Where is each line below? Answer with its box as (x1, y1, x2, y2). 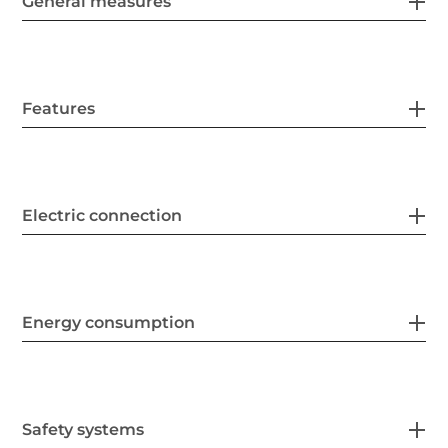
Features (22, 99, 96, 119)
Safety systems (22, 420, 145, 440)
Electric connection (22, 206, 183, 226)
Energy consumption (22, 313, 196, 333)
